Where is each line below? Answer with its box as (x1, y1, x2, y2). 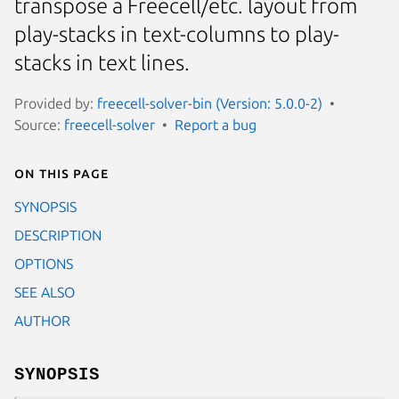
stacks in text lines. (14, 51, 190, 76)
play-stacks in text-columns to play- (14, 22, 339, 47)
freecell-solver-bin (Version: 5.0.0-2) (97, 94, 322, 111)
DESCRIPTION (14, 226, 102, 243)
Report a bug (175, 116, 256, 133)
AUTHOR (14, 312, 70, 329)
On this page (14, 164, 109, 181)
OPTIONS (14, 255, 73, 272)
